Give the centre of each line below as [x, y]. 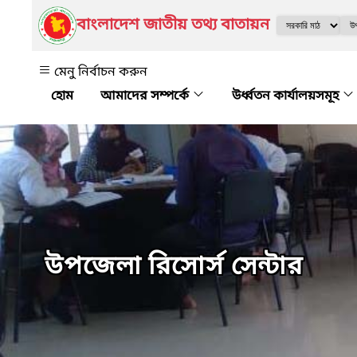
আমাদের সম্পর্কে [146, 96]
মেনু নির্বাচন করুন [101, 73]
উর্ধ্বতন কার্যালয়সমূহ [287, 96]
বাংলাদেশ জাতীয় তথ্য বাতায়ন [173, 25]
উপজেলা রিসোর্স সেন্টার [174, 268]
